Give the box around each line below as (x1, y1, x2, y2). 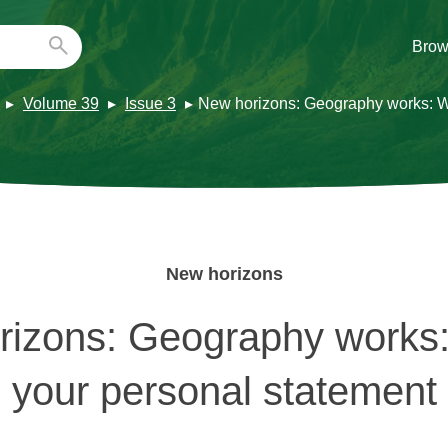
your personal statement (11, 368, 437, 413)
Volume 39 (23, 94, 99, 112)
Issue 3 (125, 94, 176, 112)
